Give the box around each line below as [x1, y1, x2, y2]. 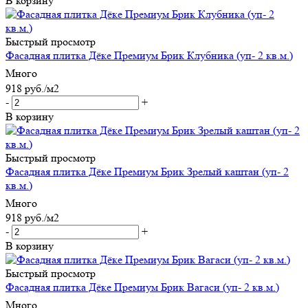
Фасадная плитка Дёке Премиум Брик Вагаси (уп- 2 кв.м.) [5, 280, 279, 294]
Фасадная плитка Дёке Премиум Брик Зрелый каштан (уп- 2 [5, 164, 289, 178]
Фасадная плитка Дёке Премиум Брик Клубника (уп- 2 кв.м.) [5, 49, 293, 63]
